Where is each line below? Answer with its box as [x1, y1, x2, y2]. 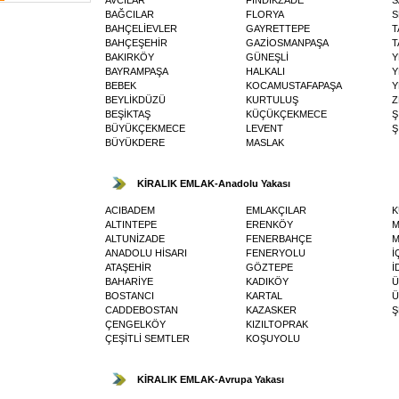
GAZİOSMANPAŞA [246, 37, 329, 48]
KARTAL [246, 289, 282, 301]
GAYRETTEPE [246, 22, 310, 34]
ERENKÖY [246, 218, 293, 230]
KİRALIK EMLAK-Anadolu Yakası [137, 177, 290, 189]
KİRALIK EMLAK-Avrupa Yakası [137, 373, 284, 385]
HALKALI [246, 65, 285, 77]
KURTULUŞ [246, 94, 298, 105]
